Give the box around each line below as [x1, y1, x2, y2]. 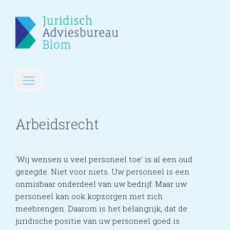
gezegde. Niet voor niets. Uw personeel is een [15, 166, 189, 177]
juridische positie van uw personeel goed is [15, 215, 180, 226]
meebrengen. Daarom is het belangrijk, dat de [15, 203, 187, 214]
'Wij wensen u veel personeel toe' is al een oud [15, 154, 193, 164]
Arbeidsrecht [15, 114, 99, 133]
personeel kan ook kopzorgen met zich [15, 190, 163, 201]
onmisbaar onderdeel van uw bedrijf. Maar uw [15, 178, 187, 189]
